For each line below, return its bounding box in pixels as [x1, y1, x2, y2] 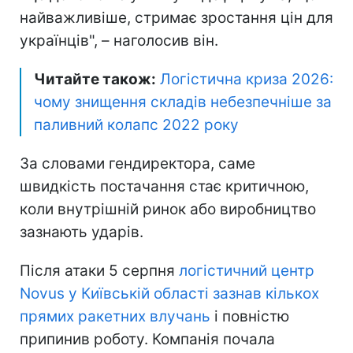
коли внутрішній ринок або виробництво [20, 199, 316, 218]
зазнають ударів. [20, 222, 143, 241]
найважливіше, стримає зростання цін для [20, 8, 333, 27]
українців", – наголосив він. [20, 31, 218, 50]
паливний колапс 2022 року [34, 115, 239, 134]
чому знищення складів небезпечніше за [34, 92, 332, 111]
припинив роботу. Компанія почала [20, 329, 275, 348]
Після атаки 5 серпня [20, 261, 179, 280]
